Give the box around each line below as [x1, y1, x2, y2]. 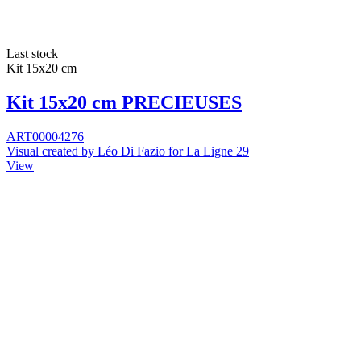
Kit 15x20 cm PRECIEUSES [6, 92, 242, 114]
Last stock [6, 47, 58, 61]
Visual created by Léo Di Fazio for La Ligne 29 [6, 144, 249, 159]
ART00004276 [6, 130, 84, 144]
